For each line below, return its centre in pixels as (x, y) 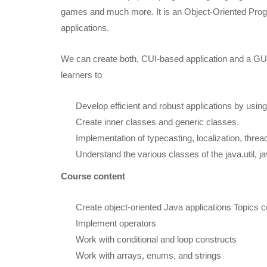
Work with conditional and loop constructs (156, 239)
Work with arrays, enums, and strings (148, 255)
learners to (81, 74)
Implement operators (116, 223)
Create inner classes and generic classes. (157, 122)
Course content (93, 176)
